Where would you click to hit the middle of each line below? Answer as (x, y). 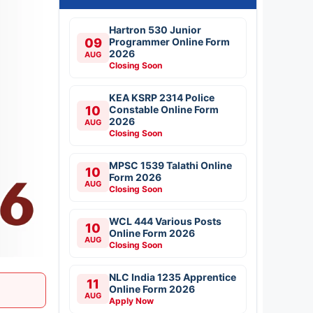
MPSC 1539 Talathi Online (170, 165)
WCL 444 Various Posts (165, 221)
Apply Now (131, 300)
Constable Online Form (164, 109)
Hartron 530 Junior (155, 29)
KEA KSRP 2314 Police (162, 97)
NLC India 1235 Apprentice (173, 277)
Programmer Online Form (169, 41)
